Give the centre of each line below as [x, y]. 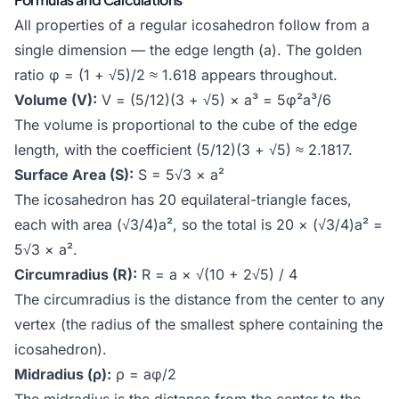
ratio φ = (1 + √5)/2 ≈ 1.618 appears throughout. [176, 75]
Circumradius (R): [76, 274]
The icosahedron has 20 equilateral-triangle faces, [183, 199]
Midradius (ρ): [63, 374]
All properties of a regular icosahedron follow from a [192, 25]
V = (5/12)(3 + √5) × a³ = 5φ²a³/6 [214, 100]
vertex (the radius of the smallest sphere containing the [199, 324]
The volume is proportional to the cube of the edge [186, 125]
